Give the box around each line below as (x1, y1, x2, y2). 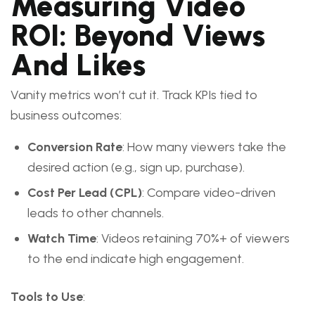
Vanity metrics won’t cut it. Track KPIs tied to (11, 87, 257, 103)
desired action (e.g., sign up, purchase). (27, 160, 245, 175)
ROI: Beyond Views (11, 18, 265, 53)
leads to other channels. (27, 205, 164, 221)
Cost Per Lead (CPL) (27, 185, 142, 200)
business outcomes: (11, 108, 122, 123)
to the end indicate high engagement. (27, 251, 244, 266)
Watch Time (27, 231, 96, 246)
